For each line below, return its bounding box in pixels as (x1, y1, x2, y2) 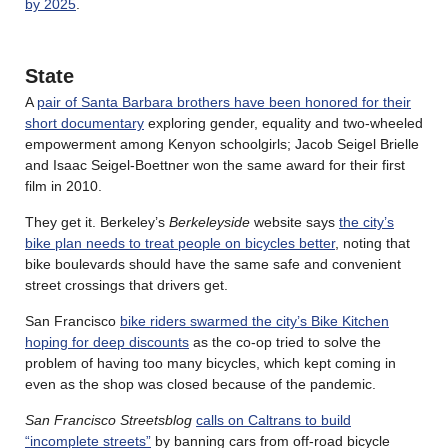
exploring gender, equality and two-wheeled (144, 114, 423, 131)
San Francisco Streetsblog (25, 411, 192, 428)
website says (250, 213, 339, 230)
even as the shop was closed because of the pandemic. (25, 375, 376, 392)
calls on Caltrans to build (196, 411, 351, 428)
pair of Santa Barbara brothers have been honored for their (37, 93, 411, 110)
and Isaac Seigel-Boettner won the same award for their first (25, 156, 405, 173)
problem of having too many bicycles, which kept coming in (25, 354, 396, 371)
